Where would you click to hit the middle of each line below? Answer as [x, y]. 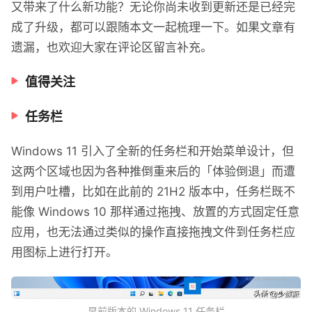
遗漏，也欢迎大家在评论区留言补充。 [112, 47]
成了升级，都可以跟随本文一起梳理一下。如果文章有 [153, 27]
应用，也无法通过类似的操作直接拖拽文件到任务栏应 [153, 232]
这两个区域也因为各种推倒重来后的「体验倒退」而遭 [153, 171]
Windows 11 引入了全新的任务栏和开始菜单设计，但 [153, 151]
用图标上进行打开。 [64, 252]
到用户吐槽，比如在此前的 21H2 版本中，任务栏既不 [153, 192]
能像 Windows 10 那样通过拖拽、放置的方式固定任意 [155, 212]
